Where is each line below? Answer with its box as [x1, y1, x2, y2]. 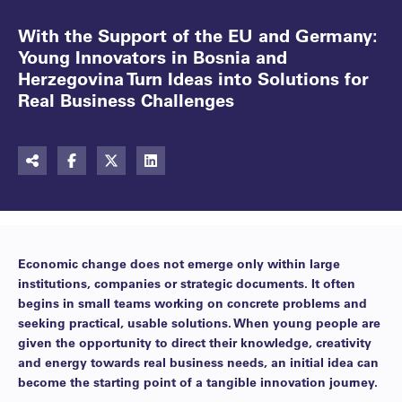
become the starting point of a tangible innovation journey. [18, 373, 378, 390]
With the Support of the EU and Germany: [18, 23, 378, 47]
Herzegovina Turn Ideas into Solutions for [18, 66, 369, 90]
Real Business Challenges [18, 88, 234, 111]
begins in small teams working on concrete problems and [18, 294, 367, 311]
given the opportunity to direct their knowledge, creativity [18, 334, 371, 351]
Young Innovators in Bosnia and [18, 45, 287, 68]
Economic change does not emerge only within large [18, 255, 340, 272]
